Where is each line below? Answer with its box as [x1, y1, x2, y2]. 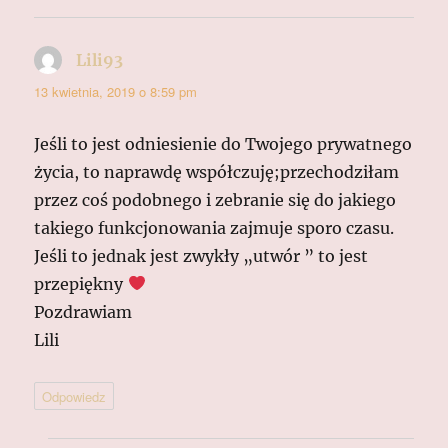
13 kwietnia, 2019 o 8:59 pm [34, 81, 198, 101]
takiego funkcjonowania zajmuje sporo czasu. [34, 217, 395, 238]
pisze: [123, 49, 171, 70]
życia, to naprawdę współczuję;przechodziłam [34, 161, 400, 182]
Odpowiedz [42, 386, 107, 406]
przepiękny [34, 273, 128, 294]
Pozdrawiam [34, 301, 133, 322]
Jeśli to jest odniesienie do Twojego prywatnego [34, 133, 413, 154]
